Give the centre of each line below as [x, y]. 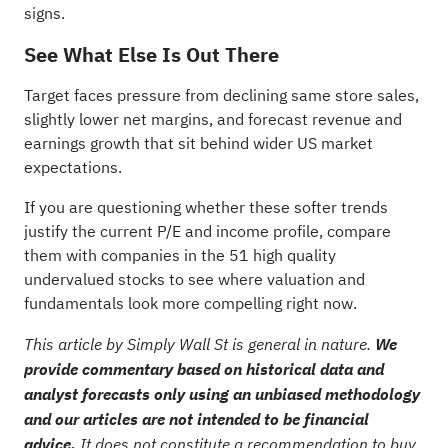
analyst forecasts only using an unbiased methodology [221, 393]
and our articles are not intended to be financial [196, 418]
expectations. [72, 167]
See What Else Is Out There [151, 54]
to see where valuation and [264, 279]
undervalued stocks [94, 279]
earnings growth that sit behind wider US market [198, 143]
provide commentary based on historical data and [203, 368]
